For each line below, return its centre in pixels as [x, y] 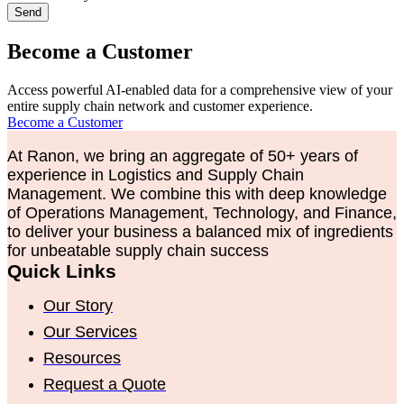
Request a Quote [105, 385]
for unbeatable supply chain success [138, 251]
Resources [82, 358]
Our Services [90, 332]
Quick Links [62, 271]
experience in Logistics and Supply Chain [156, 175]
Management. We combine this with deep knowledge [197, 194]
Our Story [78, 306]
